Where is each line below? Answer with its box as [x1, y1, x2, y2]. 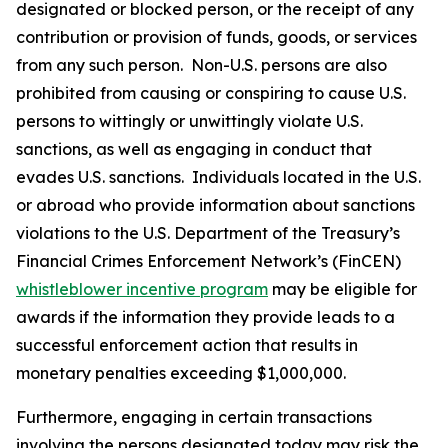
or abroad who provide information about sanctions [16, 195, 415, 215]
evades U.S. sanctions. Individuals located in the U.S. [16, 167, 421, 187]
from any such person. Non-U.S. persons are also [16, 55, 387, 75]
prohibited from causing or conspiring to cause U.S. [16, 83, 406, 103]
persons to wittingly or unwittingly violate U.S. [16, 111, 363, 131]
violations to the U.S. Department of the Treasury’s [16, 223, 400, 243]
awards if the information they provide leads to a [16, 307, 395, 327]
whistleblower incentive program [16, 279, 268, 299]
